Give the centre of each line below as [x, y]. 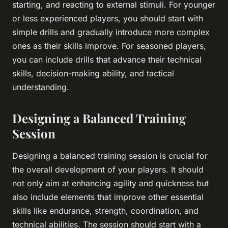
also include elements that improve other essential [108, 197]
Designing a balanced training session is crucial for [110, 156]
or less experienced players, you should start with [108, 19]
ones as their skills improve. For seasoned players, [109, 46]
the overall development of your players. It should [108, 170]
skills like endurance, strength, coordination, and [105, 211]
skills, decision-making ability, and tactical [93, 74]
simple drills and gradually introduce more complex [111, 32]
